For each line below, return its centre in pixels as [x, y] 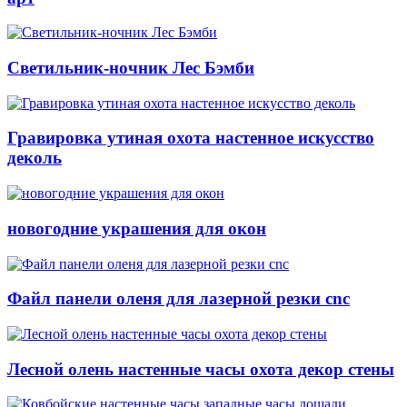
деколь [35, 158]
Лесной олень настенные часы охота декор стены [201, 369]
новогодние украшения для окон [137, 228]
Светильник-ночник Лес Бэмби [131, 67]
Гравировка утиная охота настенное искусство [191, 138]
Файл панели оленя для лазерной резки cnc [179, 299]
